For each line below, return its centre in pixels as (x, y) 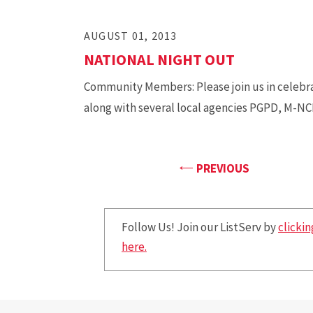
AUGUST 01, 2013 (131, 36)
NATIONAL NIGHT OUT (159, 59)
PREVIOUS (223, 168)
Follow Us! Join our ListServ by (200, 227)
